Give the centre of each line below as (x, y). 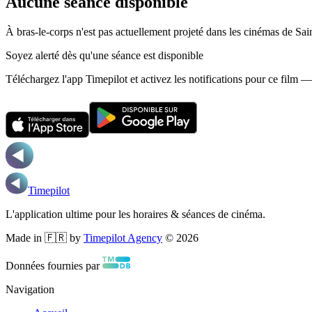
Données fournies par (53, 265)
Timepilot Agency (123, 237)
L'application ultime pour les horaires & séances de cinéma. (135, 214)
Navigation (30, 289)
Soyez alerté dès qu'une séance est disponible (104, 55)
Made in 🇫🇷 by (43, 237)
